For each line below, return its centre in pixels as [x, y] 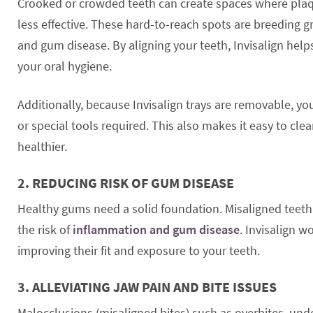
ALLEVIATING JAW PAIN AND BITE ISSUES [154, 286]
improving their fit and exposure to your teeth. [139, 250]
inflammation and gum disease [156, 229]
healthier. [42, 146]
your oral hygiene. [65, 66]
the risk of [45, 229]
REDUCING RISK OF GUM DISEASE [133, 182]
